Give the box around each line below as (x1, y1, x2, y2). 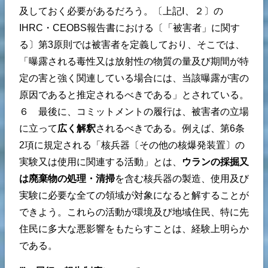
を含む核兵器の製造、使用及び (115, 173, 249, 184)
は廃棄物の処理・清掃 (19, 173, 115, 184)
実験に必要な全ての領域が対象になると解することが (19, 190, 249, 200)
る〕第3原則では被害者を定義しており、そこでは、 (19, 39, 245, 50)
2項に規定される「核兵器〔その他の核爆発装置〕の (19, 139, 245, 150)
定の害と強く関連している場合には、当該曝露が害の (19, 72, 249, 83)
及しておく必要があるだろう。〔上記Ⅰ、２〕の (19, 5, 223, 16)
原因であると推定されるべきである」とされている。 (19, 89, 249, 100)
